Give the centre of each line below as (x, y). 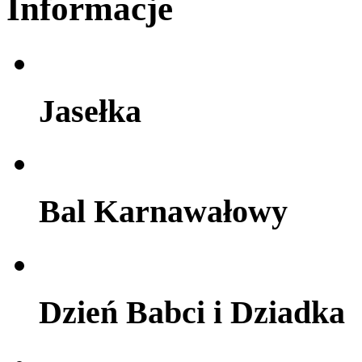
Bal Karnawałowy (163, 212)
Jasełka (90, 111)
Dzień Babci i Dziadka (192, 312)
